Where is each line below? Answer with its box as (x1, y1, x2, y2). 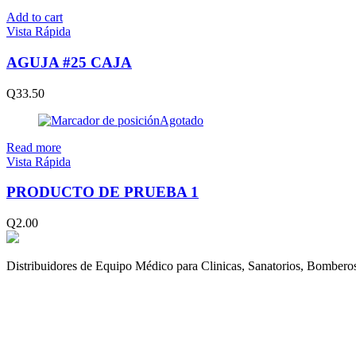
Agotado (160, 113, 203, 127)
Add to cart (6, 10, 63, 25)
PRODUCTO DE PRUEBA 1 (6, 184, 199, 201)
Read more (6, 140, 61, 154)
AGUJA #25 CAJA (6, 53, 132, 71)
